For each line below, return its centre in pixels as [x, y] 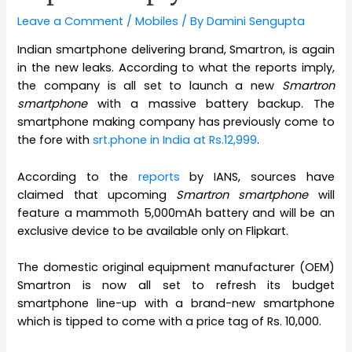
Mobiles [157, 21]
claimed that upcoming [97, 194]
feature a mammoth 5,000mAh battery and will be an [176, 213]
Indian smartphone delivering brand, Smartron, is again [176, 50]
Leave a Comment [71, 21]
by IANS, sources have [257, 176]
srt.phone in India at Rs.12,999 [175, 140]
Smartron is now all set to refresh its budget [176, 285]
